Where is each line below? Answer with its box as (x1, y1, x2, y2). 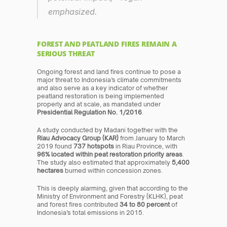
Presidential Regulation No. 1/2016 (37, 108, 142, 117)
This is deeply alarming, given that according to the (37, 184, 188, 193)
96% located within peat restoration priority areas (37, 150, 183, 159)
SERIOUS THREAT (37, 49, 95, 59)
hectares (37, 167, 64, 175)
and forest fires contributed (37, 201, 120, 209)
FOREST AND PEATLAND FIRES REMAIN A (37, 39, 177, 49)
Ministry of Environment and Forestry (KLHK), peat (37, 193, 183, 201)
